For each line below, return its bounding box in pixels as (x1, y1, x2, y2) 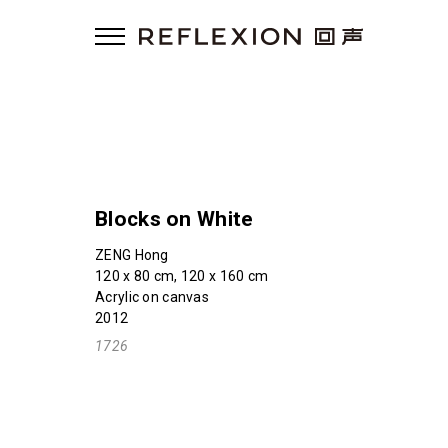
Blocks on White (95, 207, 254, 232)
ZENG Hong (95, 247, 169, 264)
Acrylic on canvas (95, 289, 209, 306)
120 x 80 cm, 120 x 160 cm (95, 268, 269, 285)
